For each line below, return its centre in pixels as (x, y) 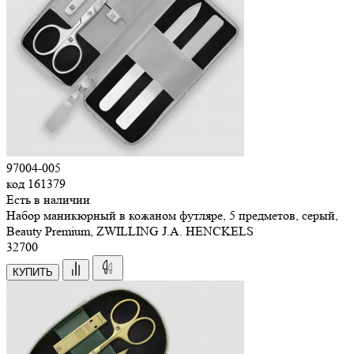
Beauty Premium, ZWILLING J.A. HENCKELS (130, 231)
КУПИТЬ (33, 272)
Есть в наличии (48, 199)
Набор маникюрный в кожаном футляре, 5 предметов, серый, (172, 215)
